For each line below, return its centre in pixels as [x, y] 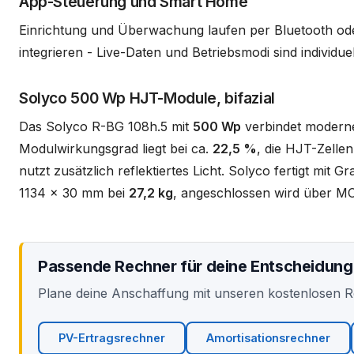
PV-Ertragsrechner [112, 337]
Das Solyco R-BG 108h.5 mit [106, 126]
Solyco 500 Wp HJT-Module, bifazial [147, 98]
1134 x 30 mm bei [74, 192]
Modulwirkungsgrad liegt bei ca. [116, 148]
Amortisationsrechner [268, 337]
